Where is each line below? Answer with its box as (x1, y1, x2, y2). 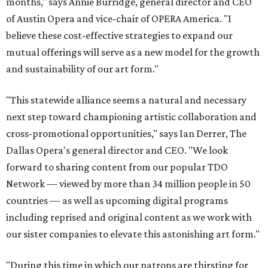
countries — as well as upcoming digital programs (6, 194, 228, 206)
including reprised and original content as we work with (6, 211, 252, 223)
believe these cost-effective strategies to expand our (6, 29, 233, 41)
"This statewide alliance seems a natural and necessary (6, 94, 246, 106)
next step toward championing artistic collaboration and (6, 111, 257, 123)
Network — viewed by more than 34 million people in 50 (6, 178, 251, 190)
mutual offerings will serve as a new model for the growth (6, 46, 260, 58)
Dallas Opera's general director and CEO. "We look (6, 144, 228, 156)
